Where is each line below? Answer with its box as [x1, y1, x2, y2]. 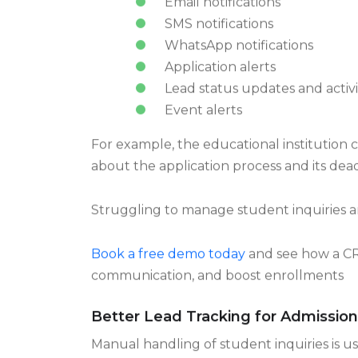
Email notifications [164, 10, 280, 26]
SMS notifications [164, 32, 273, 48]
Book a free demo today [91, 262, 245, 278]
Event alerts [164, 118, 242, 134]
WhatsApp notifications [164, 54, 313, 70]
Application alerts [164, 75, 276, 91]
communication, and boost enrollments [91, 284, 344, 300]
